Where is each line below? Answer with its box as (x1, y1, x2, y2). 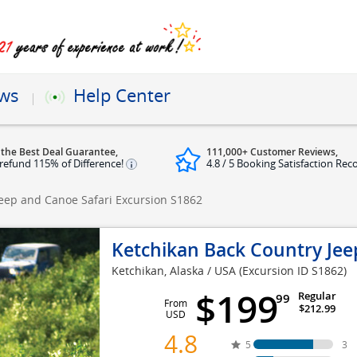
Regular (298, 288, 336, 303)
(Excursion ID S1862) (239, 263, 347, 278)
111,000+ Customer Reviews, (206, 145, 338, 159)
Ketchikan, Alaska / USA (112, 263, 236, 278)
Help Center (73, 84, 171, 107)
